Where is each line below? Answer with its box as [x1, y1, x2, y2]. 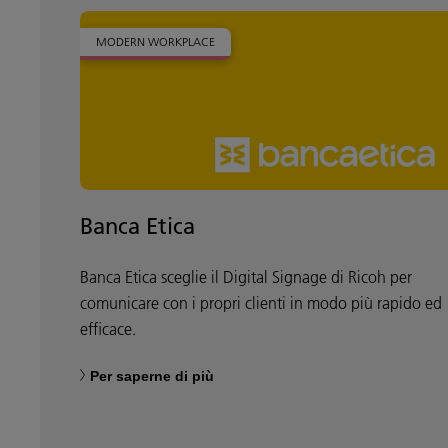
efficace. [80, 318, 136, 339]
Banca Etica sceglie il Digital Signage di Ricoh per [80, 266, 412, 287]
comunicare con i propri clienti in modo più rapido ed [80, 292, 442, 313]
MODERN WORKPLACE [96, 34, 215, 49]
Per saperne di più [90, 367, 214, 384]
